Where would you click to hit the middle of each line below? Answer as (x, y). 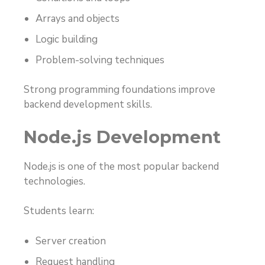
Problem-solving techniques (100, 60)
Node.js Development (122, 137)
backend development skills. (88, 105)
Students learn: (59, 211)
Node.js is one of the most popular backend (121, 166)
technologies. (54, 181)
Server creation (71, 241)
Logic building (67, 39)
